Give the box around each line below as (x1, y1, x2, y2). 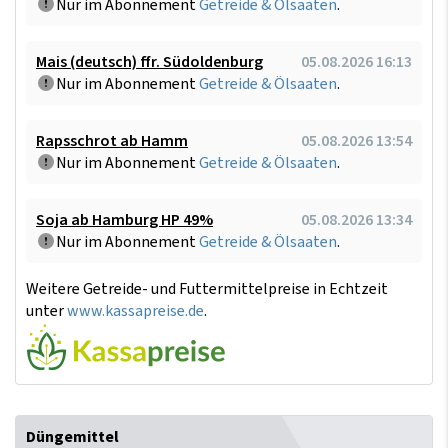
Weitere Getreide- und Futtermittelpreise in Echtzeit (26, 277, 388, 300)
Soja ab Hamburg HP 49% (36, 208, 213, 231)
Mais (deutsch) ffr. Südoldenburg (36, 50, 263, 73)
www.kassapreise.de (67, 299, 204, 322)
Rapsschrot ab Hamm (36, 129, 188, 152)
